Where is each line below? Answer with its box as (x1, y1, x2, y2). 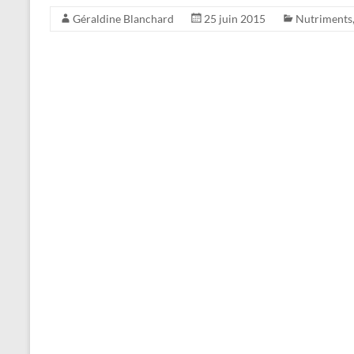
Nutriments (296, 12, 352, 25)
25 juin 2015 (204, 12, 265, 25)
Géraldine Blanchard (73, 12, 174, 25)
